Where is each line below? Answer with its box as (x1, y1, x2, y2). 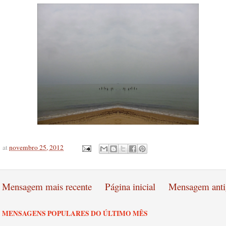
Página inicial (105, 180, 155, 193)
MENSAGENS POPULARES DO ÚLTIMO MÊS (2, 208, 148, 218)
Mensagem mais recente (2, 180, 92, 193)
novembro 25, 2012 (9, 143, 64, 152)
